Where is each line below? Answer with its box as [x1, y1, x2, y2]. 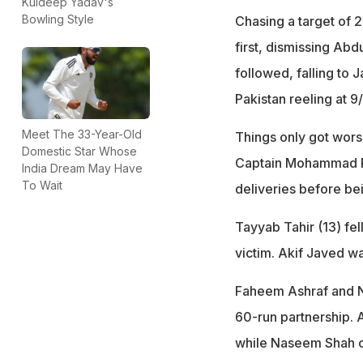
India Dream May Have [22, 160, 143, 175]
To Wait [22, 177, 62, 192]
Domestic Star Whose [22, 143, 137, 158]
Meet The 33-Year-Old [22, 126, 142, 141]
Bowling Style [22, 12, 94, 27]
